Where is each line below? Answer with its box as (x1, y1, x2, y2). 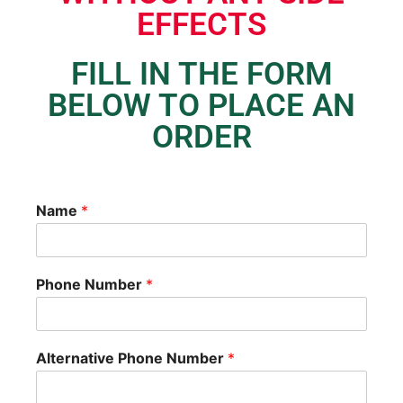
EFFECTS (137, 6, 266, 43)
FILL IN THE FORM (70, 56, 333, 93)
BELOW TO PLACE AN (48, 87, 355, 124)
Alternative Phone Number (36, 349, 228, 367)
